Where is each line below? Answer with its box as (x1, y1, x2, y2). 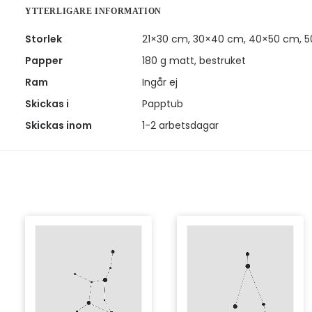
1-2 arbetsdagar (142, 118, 219, 132)
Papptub (142, 97, 183, 111)
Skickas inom (25, 118, 92, 132)
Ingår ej (142, 75, 178, 89)
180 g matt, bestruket (142, 54, 246, 68)
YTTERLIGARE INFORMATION (25, 6, 162, 16)
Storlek (25, 32, 62, 46)
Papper (25, 54, 63, 68)
